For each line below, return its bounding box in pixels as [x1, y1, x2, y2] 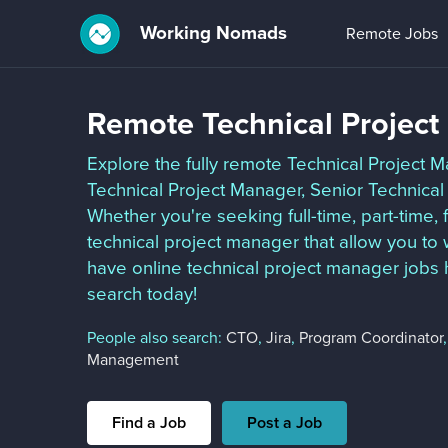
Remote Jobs [345, 24, 438, 44]
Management [87, 350, 179, 370]
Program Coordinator [299, 328, 443, 348]
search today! [87, 283, 197, 305]
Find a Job [112, 413, 186, 433]
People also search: [87, 328, 226, 348]
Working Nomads [134, 22, 287, 44]
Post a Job [247, 413, 322, 433]
